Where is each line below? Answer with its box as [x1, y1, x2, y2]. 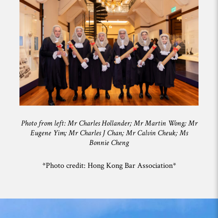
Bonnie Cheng [89, 137, 129, 148]
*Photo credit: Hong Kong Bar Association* [42, 160, 176, 171]
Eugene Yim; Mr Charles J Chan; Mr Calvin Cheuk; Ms [30, 127, 188, 138]
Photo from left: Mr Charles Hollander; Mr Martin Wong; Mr [20, 118, 198, 128]
